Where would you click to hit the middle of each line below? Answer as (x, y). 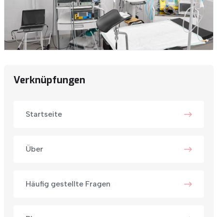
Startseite (44, 114)
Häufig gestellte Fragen (68, 184)
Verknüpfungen (49, 80)
